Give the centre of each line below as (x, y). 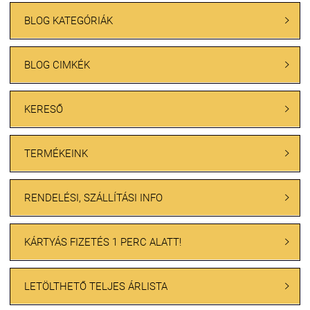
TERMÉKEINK (56, 154)
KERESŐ (44, 109)
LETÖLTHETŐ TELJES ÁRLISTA (96, 286)
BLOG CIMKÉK (57, 65)
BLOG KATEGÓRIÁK (69, 21)
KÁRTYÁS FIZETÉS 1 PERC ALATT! (103, 242)
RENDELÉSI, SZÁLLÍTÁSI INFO (93, 198)
